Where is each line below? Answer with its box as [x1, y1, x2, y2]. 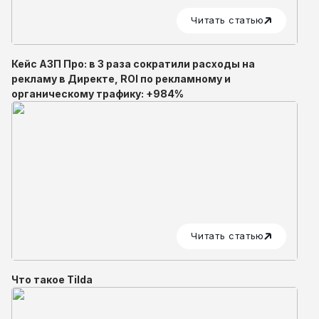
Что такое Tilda [11, 273, 93, 286]
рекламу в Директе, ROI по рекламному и [11, 73, 231, 85]
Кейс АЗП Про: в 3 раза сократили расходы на [11, 58, 255, 70]
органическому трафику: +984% [11, 88, 184, 100]
